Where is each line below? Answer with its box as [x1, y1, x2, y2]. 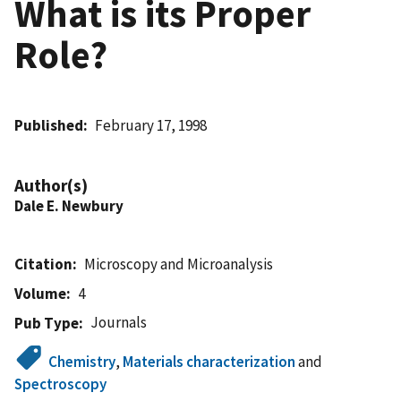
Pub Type [14, 312, 79, 333]
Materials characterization [123, 351, 296, 371]
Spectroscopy [14, 373, 107, 394]
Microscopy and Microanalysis [84, 253, 274, 274]
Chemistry [48, 351, 116, 371]
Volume [14, 283, 66, 303]
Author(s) [14, 174, 88, 196]
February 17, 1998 [95, 115, 208, 135]
